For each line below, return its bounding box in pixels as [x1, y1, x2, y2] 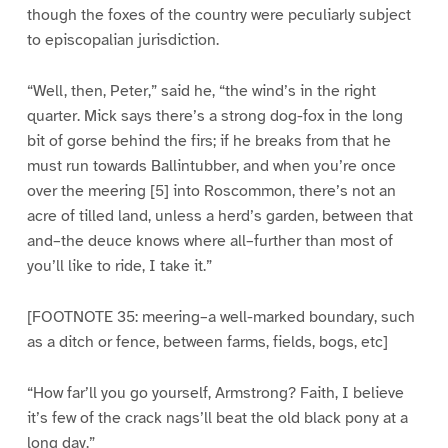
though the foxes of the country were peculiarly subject [26, 5, 411, 26]
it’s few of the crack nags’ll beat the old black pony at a [26, 408, 408, 429]
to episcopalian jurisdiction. [26, 30, 219, 51]
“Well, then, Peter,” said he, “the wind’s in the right [26, 81, 376, 102]
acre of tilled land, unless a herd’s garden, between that [26, 206, 413, 227]
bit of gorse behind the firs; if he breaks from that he [26, 131, 391, 152]
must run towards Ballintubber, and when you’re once [26, 156, 396, 177]
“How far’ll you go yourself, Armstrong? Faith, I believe [26, 383, 404, 404]
